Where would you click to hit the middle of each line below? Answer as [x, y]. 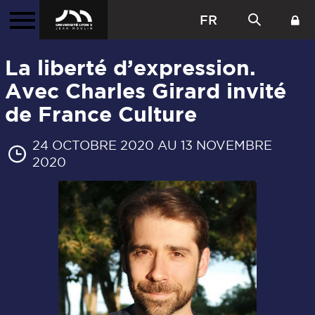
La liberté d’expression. [130, 68]
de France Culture [101, 114]
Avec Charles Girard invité [146, 91]
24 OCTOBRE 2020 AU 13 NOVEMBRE [152, 146]
